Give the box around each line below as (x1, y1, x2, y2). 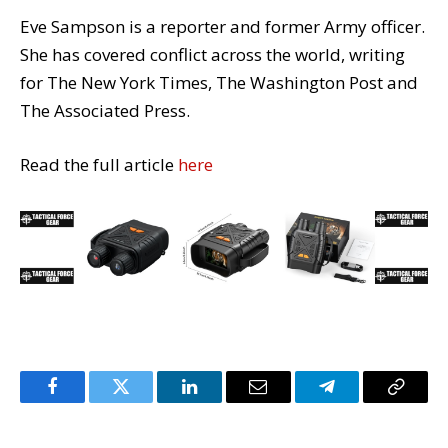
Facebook (50, 392, 121, 411)
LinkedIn (188, 392, 255, 411)
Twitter (119, 392, 172, 411)
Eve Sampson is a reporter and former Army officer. (20, 15, 425, 39)
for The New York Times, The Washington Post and (20, 71, 418, 95)
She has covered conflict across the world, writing (20, 43, 405, 67)
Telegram (325, 392, 394, 411)
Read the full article (20, 153, 178, 177)
